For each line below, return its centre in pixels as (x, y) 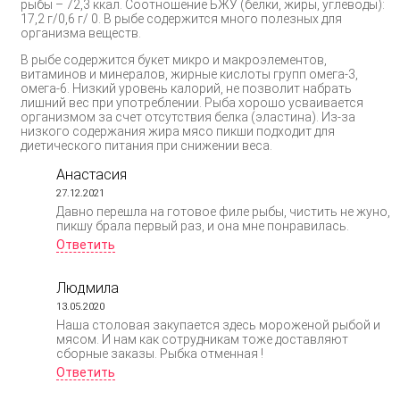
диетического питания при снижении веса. (146, 145)
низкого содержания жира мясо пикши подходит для (178, 131)
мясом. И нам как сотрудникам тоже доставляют (202, 339)
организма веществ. (81, 33)
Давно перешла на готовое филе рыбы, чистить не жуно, (223, 211)
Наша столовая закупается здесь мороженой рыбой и (218, 325)
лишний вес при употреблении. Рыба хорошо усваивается (192, 102)
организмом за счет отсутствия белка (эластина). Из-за (188, 117)
